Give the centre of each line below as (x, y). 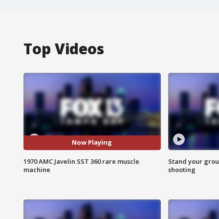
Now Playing (92, 142)
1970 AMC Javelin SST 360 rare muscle (81, 161)
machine (37, 169)
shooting (182, 169)
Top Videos (64, 48)
